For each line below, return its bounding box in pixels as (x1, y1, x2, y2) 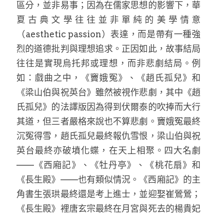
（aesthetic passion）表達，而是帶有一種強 (16, 29, 201, 39)
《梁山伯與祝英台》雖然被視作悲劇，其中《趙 (16, 87, 201, 97)
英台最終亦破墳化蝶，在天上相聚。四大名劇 (16, 145, 201, 155)
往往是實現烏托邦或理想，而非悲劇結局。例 (16, 58, 201, 68)
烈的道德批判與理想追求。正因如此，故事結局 (16, 43, 201, 54)
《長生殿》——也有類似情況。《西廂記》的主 (16, 174, 201, 185)
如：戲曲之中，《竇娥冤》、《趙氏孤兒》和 (16, 72, 201, 83)
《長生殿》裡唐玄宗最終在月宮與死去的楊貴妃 (16, 203, 201, 214)
